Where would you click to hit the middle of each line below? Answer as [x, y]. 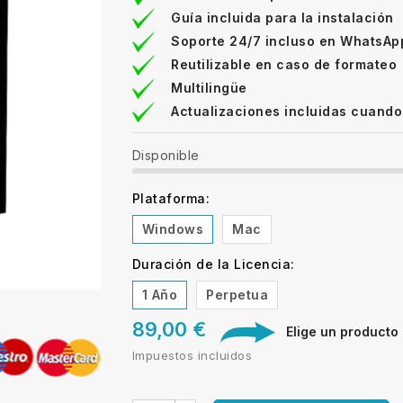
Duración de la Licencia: [213, 264]
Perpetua [237, 294]
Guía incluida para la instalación [282, 17]
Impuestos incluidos [192, 356]
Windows [172, 228]
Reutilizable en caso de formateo [284, 64]
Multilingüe [209, 87]
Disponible [166, 155]
